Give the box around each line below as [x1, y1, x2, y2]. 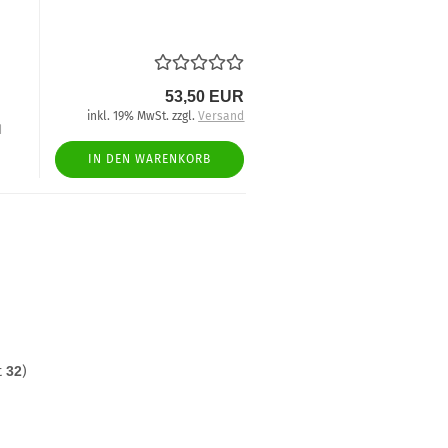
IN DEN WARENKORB [88, 152, 212, 166]
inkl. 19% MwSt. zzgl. [87, 109, 199, 123]
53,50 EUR [165, 88, 245, 105]
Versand [198, 109, 245, 123]
